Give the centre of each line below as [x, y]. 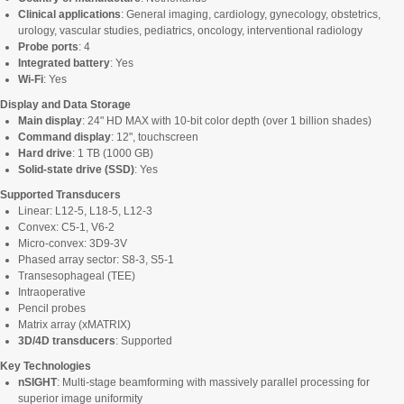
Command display [64, 138]
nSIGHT [37, 383]
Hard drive [45, 154]
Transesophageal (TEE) [77, 276]
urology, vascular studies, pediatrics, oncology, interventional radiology [190, 31]
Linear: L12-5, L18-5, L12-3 [85, 211]
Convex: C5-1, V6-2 [66, 228]
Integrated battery [64, 64]
